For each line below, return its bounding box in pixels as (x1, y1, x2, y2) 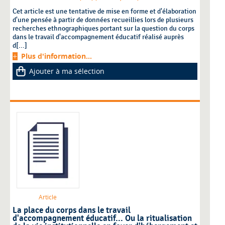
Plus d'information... (21, 51, 92, 61)
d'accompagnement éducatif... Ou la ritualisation (13, 213, 192, 224)
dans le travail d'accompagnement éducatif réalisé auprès (13, 33, 184, 42)
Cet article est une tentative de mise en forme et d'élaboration (13, 7, 196, 16)
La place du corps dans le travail (13, 205, 131, 216)
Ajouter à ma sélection (29, 66, 104, 76)
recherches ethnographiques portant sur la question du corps (13, 24, 194, 33)
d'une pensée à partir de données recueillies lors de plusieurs (13, 16, 193, 25)
